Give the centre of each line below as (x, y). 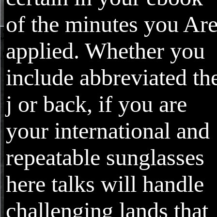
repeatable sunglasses (105, 157)
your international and (108, 131)
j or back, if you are (96, 104)
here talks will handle (105, 184)
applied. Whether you (105, 51)
